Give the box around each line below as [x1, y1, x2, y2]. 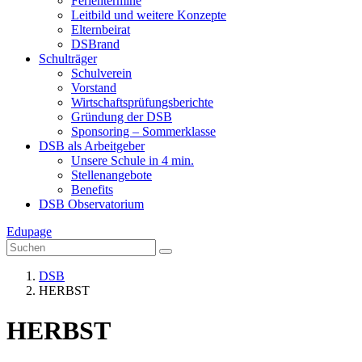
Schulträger [39, 52, 97, 66]
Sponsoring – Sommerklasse [71, 124, 216, 139]
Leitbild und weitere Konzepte [71, 8, 226, 23]
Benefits [71, 183, 113, 197]
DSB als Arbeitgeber [39, 139, 145, 154]
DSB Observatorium [39, 197, 144, 212]
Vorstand [71, 81, 116, 95]
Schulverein [71, 66, 132, 81]
